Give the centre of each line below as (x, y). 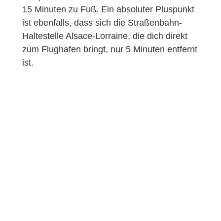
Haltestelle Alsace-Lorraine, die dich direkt (105, 36)
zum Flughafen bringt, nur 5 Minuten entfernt (110, 49)
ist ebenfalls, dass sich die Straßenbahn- (102, 22)
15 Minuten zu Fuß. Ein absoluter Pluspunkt (108, 9)
